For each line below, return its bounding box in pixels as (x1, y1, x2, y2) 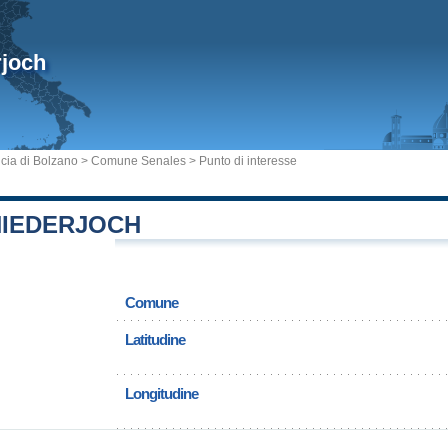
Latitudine (125, 331, 185, 348)
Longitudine (125, 385, 198, 402)
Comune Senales (91, 154, 186, 168)
